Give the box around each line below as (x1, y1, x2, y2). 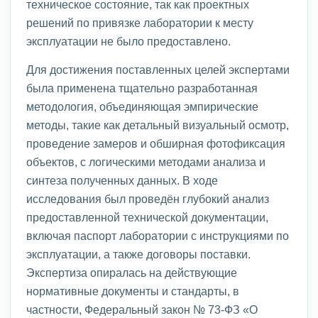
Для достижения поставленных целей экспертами (26, 62, 290, 77)
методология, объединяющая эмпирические (26, 99, 258, 114)
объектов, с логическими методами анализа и (26, 154, 265, 169)
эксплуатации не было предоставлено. (26, 33, 231, 48)
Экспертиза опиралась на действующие (26, 265, 237, 280)
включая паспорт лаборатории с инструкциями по (26, 228, 289, 243)
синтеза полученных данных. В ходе (26, 172, 218, 187)
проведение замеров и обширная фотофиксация (26, 136, 285, 150)
